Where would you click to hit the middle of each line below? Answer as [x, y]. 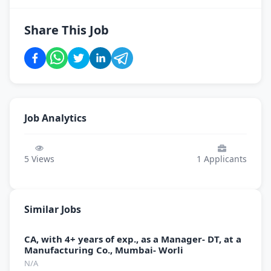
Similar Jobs [53, 209]
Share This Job [67, 30]
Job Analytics [55, 118]
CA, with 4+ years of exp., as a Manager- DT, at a [133, 239]
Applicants [224, 159]
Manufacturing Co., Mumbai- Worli [104, 250]
